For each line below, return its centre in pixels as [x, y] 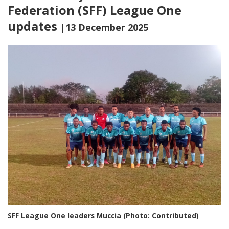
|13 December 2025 [104, 27]
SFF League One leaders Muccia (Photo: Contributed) [103, 215]
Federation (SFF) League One [95, 10]
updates [34, 26]
